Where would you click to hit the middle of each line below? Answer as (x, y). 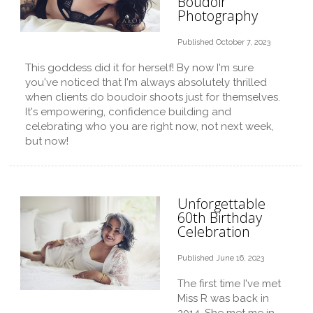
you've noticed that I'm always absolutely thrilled (146, 82)
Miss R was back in (223, 298)
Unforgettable (221, 204)
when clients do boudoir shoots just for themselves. (153, 97)
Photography (218, 16)
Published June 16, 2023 (221, 258)
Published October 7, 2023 (224, 42)
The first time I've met (229, 284)
